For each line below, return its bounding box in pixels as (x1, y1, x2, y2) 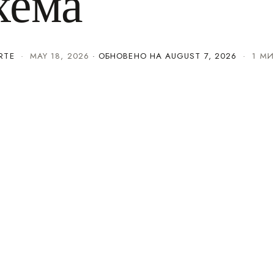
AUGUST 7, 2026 (165, 50, 237, 62)
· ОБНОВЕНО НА (92, 50, 166, 62)
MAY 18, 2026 (29, 50, 89, 62)
